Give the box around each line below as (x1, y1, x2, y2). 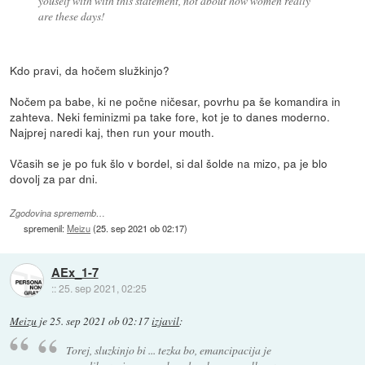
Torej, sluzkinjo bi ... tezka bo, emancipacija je (66, 341, 272, 358)
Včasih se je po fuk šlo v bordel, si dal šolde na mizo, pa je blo (10, 155, 328, 172)
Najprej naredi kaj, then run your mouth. (10, 124, 215, 141)
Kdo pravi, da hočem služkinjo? (10, 62, 170, 79)
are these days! (37, 7, 105, 24)
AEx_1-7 (51, 262, 99, 281)
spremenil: (24, 221, 68, 235)
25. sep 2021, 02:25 (58, 280, 147, 295)
